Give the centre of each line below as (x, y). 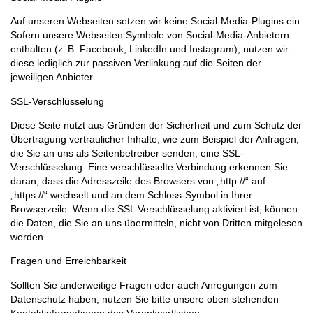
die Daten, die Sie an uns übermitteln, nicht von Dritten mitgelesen (156, 223)
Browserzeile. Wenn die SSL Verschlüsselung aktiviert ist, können (154, 209)
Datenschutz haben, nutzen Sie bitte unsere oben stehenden (145, 299)
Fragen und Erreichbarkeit (68, 261)
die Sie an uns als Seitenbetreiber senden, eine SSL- (127, 153)
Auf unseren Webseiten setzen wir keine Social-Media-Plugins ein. (156, 21)
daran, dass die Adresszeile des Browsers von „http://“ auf (138, 181)
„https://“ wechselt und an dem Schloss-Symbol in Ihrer (131, 195)
